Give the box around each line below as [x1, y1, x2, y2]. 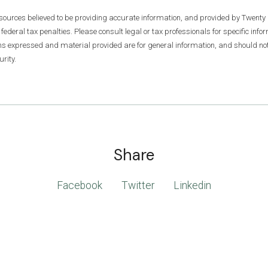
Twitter [121, 179, 154, 191]
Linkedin [173, 179, 211, 191]
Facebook [57, 179, 102, 191]
